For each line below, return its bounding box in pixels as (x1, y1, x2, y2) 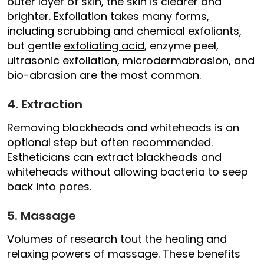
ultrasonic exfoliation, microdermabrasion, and (7, 53, 255, 68)
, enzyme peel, (144, 38, 219, 54)
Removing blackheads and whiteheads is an (7, 120, 239, 136)
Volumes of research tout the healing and (7, 232, 227, 247)
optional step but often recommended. (7, 135, 213, 150)
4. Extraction (7, 96, 82, 113)
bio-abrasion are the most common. (7, 68, 204, 83)
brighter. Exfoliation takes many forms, (7, 9, 209, 24)
